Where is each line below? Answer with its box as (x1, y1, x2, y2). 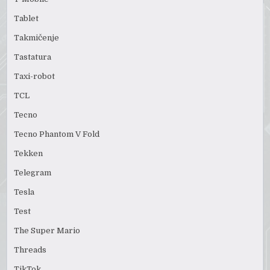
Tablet (14, 13, 39, 23)
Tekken (14, 148, 43, 158)
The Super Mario (14, 225, 81, 235)
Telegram (14, 168, 52, 177)
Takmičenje (14, 33, 60, 42)
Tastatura (14, 52, 52, 61)
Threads (14, 245, 47, 254)
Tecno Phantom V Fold (14, 129, 100, 139)
